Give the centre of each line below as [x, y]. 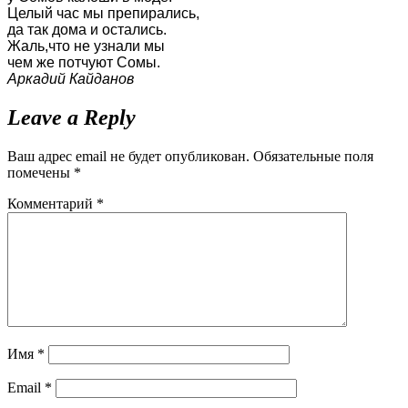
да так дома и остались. [87, 29]
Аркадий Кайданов [71, 78]
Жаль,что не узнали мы [86, 46]
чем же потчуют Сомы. [86, 62]
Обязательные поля [313, 156]
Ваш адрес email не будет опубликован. [128, 156]
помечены [41, 172]
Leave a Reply [71, 117]
